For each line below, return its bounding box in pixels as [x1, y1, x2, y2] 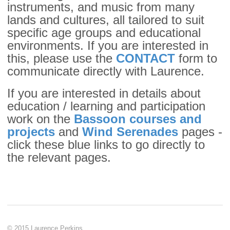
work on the [7, 112, 74, 126]
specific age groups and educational [7, 26, 201, 40]
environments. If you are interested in [7, 39, 208, 53]
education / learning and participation [7, 99, 205, 113]
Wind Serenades [82, 125, 178, 139]
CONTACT [116, 51, 175, 66]
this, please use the [7, 51, 116, 66]
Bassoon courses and [74, 112, 202, 126]
